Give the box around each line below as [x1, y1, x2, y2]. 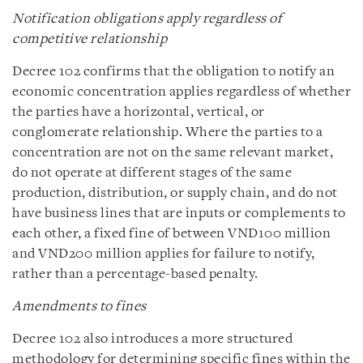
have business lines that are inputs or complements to [12, 207, 346, 220]
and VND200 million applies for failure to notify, [12, 247, 315, 261]
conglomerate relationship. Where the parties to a [12, 126, 323, 139]
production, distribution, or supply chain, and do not [12, 186, 338, 200]
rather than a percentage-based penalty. [12, 267, 258, 281]
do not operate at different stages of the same [12, 166, 292, 180]
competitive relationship [12, 32, 167, 46]
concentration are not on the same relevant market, [12, 146, 333, 160]
